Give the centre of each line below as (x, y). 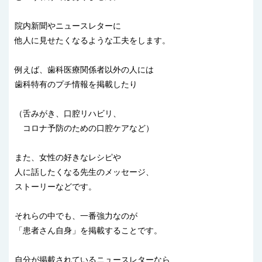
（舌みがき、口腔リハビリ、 (68, 114)
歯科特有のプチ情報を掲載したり (76, 85)
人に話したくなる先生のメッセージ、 (84, 172)
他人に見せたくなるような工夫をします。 (92, 41)
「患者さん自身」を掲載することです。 (88, 231)
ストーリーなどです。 (56, 187)
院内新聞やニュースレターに (68, 26)
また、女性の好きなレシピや (68, 158)
